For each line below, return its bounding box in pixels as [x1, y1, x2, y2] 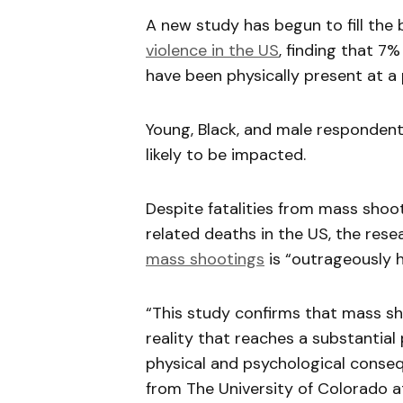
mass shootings [146, 248, 264, 270]
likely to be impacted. [146, 144, 310, 166]
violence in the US [146, 40, 279, 61]
